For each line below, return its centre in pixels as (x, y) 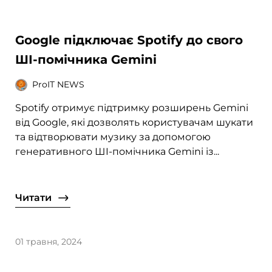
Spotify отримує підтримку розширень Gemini (132, 107)
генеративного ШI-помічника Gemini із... (117, 151)
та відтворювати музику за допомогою (113, 137)
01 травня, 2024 (49, 241)
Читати (34, 197)
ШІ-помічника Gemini (86, 59)
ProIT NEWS (59, 85)
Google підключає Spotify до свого (129, 40)
